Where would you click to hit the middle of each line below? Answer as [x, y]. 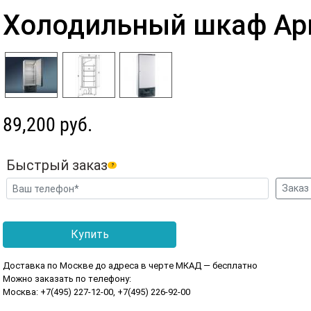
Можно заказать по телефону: [67, 279]
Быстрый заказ [57, 166]
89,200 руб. [48, 125]
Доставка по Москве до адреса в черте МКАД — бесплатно [130, 266]
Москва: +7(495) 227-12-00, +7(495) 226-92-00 [96, 292]
